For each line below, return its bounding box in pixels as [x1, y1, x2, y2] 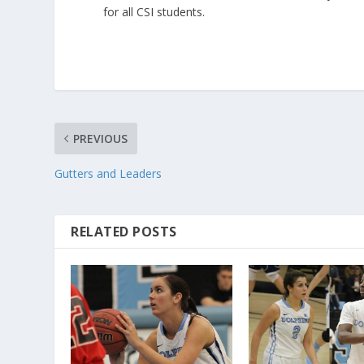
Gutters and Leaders [54, 166, 162, 182]
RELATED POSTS [71, 223, 177, 241]
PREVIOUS [73, 131, 128, 147]
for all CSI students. [103, 3, 206, 19]
